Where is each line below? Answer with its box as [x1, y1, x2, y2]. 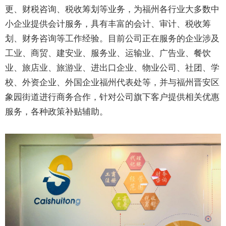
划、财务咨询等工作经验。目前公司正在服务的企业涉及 [5, 34, 219, 44]
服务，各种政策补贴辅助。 [5, 107, 108, 117]
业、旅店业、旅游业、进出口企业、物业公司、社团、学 [5, 63, 219, 73]
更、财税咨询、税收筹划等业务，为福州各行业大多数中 [5, 5, 219, 15]
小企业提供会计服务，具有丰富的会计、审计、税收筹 [5, 19, 211, 29]
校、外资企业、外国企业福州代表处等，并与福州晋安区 [5, 78, 219, 88]
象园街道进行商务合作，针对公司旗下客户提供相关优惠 [5, 92, 219, 102]
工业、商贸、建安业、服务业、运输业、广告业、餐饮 [5, 48, 211, 59]
